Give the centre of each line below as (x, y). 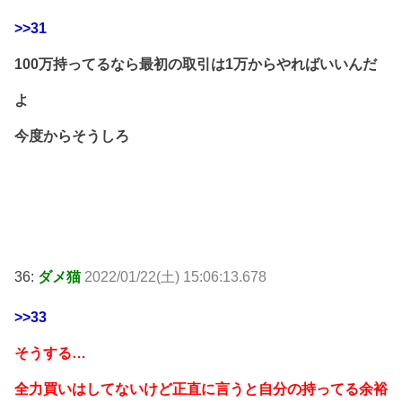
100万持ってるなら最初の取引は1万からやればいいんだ (196, 65)
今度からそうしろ (72, 136)
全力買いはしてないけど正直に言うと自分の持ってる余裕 (201, 389)
